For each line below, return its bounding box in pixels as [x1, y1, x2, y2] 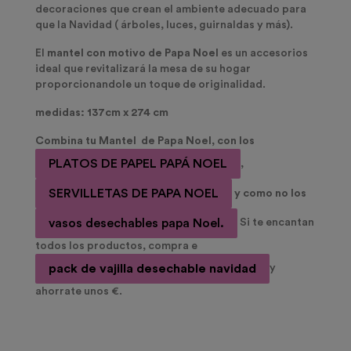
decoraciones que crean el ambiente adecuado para [35, 4, 306, 16]
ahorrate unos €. [35, 286, 125, 298]
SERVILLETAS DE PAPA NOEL [49, 187, 219, 201]
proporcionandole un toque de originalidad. [35, 79, 266, 91]
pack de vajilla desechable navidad [49, 262, 256, 276]
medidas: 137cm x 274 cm [35, 107, 168, 119]
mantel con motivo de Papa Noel [47, 48, 219, 60]
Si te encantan [240, 217, 314, 229]
